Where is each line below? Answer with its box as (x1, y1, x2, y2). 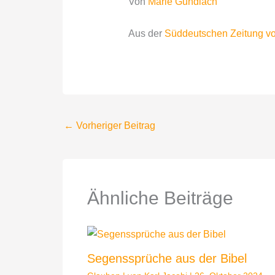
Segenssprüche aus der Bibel (87, 252, 247, 266)
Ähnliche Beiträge (87, 188, 233, 209)
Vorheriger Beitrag (74, 120, 155, 131)
